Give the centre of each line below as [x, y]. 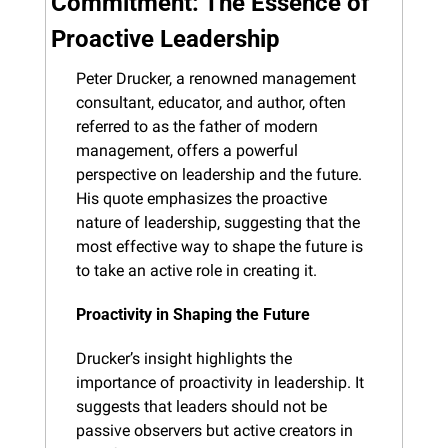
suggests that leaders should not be [201, 406]
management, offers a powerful [187, 150]
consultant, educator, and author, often [211, 102]
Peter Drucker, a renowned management [216, 78]
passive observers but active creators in [214, 430]
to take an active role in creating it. [196, 270]
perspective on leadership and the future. [219, 174]
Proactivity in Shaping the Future [193, 314]
